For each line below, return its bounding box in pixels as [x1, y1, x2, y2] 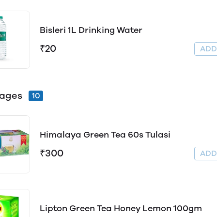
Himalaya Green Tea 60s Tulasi [40, 129, 170, 140]
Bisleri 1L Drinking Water [40, 25, 142, 35]
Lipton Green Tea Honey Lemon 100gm [40, 203, 202, 214]
